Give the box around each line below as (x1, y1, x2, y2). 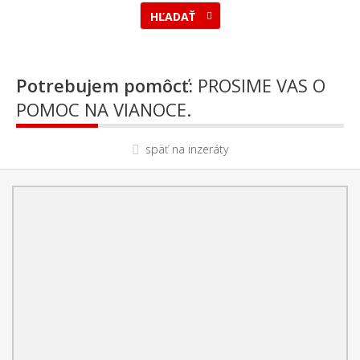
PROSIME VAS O (193, 73, 325, 97)
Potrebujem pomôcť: (16, 73, 193, 97)
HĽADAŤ (149, 9, 198, 24)
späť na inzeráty (145, 141, 228, 157)
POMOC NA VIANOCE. (16, 97, 191, 121)
